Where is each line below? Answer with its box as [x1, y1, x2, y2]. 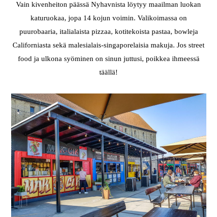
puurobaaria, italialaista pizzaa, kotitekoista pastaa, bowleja [19, 28, 198, 35]
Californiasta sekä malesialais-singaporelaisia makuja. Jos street [13, 41, 204, 49]
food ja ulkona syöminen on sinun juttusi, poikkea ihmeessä [17, 55, 200, 62]
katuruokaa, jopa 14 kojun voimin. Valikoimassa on [30, 14, 187, 22]
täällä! [99, 68, 118, 76]
